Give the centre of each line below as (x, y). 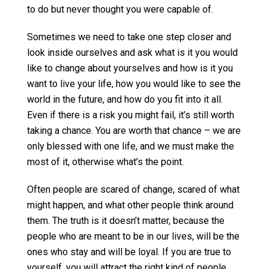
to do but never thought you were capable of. (120, 9)
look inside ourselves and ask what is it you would (132, 53)
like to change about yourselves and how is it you (130, 68)
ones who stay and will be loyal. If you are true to (129, 252)
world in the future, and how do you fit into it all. (125, 99)
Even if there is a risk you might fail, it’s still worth (131, 115)
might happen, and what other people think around (130, 205)
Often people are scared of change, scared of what (133, 189)
